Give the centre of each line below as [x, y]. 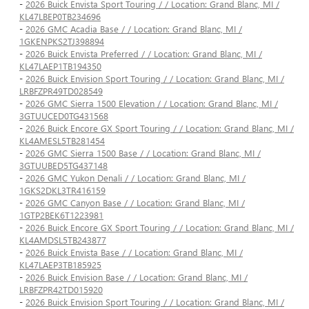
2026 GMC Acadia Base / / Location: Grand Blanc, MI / [134, 29]
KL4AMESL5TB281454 [62, 141]
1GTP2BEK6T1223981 [61, 215]
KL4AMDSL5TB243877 [63, 240]
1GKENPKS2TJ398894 [62, 41]
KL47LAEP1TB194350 [60, 66]
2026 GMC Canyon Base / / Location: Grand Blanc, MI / [135, 203]
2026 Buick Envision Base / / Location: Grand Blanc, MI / [137, 277]
